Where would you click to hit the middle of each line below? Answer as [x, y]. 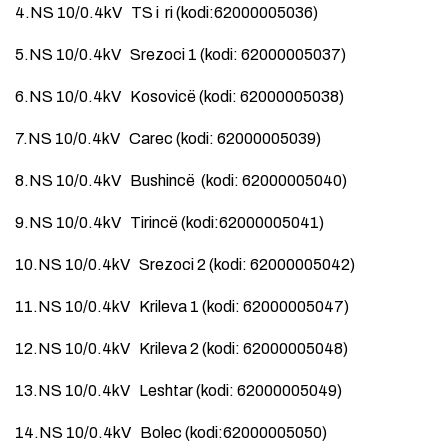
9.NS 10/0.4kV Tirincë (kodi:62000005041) [169, 222]
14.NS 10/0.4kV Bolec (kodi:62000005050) [171, 432]
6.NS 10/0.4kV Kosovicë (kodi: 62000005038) [179, 96]
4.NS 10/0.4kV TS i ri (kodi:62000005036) [166, 12]
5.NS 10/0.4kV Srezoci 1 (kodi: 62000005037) [180, 54]
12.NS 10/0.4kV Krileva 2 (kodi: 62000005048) [181, 348]
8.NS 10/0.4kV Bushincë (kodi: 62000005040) [181, 180]
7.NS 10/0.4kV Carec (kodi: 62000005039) [168, 138]
